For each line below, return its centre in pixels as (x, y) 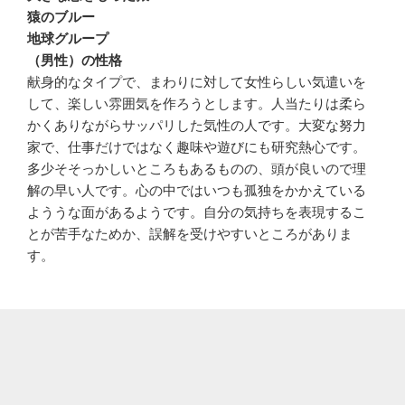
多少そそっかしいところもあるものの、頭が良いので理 (197, 169)
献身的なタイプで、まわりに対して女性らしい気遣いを (197, 82)
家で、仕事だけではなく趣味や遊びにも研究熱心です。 (197, 147)
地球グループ (68, 39)
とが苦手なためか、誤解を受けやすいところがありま (190, 234)
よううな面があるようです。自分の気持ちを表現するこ (197, 212)
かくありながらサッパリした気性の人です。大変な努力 (197, 126)
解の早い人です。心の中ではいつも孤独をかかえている (197, 191)
